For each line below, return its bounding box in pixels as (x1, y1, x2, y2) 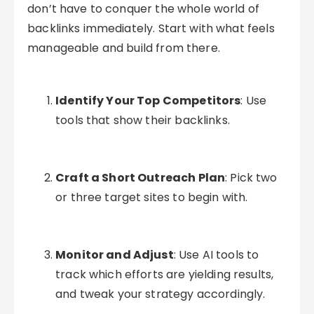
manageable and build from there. (27, 40, 220, 56)
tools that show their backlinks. (55, 112, 230, 128)
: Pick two (225, 170, 278, 186)
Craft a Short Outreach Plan (55, 170, 226, 186)
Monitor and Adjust (55, 247, 174, 263)
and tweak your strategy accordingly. (55, 286, 266, 302)
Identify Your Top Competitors (55, 93, 241, 109)
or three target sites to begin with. (55, 189, 248, 205)
